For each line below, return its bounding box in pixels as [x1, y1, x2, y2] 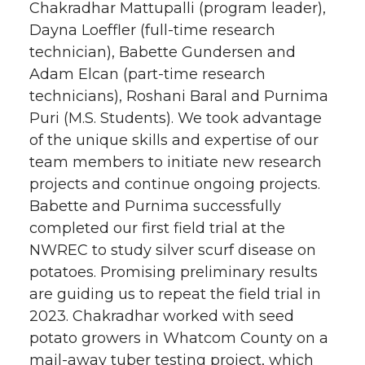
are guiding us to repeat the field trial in [29, 284, 321, 303]
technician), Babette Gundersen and [29, 42, 296, 61]
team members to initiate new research [29, 152, 322, 171]
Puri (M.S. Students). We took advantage [29, 108, 322, 127]
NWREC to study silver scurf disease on [29, 240, 316, 259]
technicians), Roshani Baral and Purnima [29, 86, 328, 105]
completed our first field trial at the [29, 218, 285, 237]
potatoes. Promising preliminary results [29, 262, 318, 281]
